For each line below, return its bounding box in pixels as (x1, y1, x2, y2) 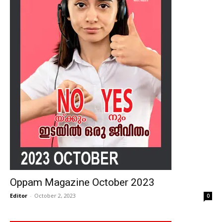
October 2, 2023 (34, 192, 76, 199)
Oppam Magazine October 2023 (10, 176, 155, 188)
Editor (10, 192, 27, 199)
